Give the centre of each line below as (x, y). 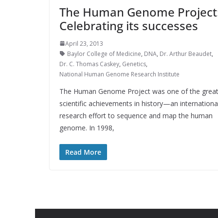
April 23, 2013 (84, 43)
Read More (83, 152)
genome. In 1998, (87, 127)
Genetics (134, 64)
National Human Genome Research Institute (119, 74)
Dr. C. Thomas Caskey (89, 64)
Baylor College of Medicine (104, 54)
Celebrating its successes (129, 25)
